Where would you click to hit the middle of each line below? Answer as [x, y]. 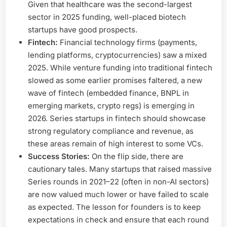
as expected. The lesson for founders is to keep [114, 207]
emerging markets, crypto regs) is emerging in [111, 105]
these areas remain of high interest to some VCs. [116, 143]
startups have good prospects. [83, 29]
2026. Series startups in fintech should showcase [117, 118]
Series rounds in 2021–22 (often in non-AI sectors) [118, 181]
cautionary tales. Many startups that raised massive [120, 169]
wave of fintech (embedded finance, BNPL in [108, 93]
